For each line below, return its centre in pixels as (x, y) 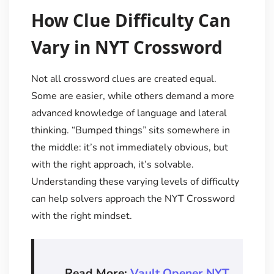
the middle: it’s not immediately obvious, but (129, 147)
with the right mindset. (81, 216)
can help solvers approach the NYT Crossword (133, 198)
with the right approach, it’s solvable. (112, 164)
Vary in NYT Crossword (127, 47)
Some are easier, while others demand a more (132, 96)
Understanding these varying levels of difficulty (135, 181)
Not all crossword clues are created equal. (124, 79)
